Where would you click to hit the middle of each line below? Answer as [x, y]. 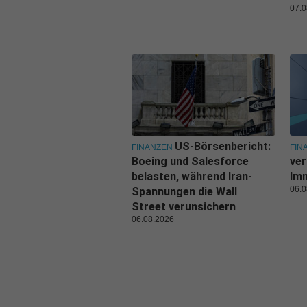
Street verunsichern [184, 206]
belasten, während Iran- [192, 176]
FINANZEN [152, 147]
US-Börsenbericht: [223, 146]
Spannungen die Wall [184, 191]
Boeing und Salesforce [190, 161]
